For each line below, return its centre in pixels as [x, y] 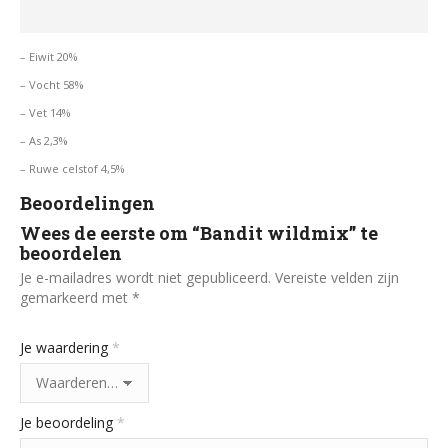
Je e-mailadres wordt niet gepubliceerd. [145, 277]
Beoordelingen [87, 203]
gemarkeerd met [76, 297]
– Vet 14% [45, 112]
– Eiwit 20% [49, 56]
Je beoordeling [68, 422]
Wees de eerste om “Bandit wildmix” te [199, 233]
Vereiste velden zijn [337, 277]
